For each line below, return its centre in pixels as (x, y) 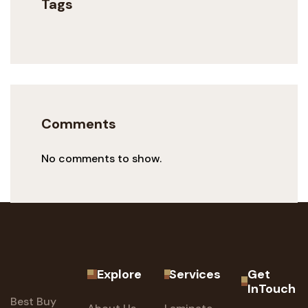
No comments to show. (101, 159)
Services (195, 275)
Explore (119, 275)
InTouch (272, 289)
